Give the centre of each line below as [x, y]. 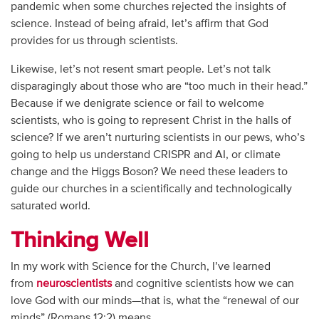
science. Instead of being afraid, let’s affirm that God [139, 25]
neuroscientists [74, 284]
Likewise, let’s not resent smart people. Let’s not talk [140, 70]
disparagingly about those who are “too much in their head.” [159, 87]
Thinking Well [79, 241]
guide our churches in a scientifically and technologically [151, 190]
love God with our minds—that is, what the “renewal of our [155, 301]
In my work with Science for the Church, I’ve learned [140, 267]
